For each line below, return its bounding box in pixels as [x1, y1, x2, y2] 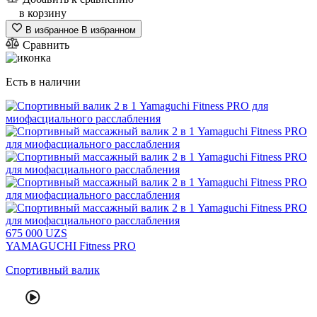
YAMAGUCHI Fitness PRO [6, 239, 136, 252]
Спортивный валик [6, 263, 100, 276]
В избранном [81, 24, 136, 35]
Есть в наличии [6, 75, 81, 88]
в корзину [19, 6, 67, 19]
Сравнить [23, 38, 69, 51]
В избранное [25, 24, 79, 35]
